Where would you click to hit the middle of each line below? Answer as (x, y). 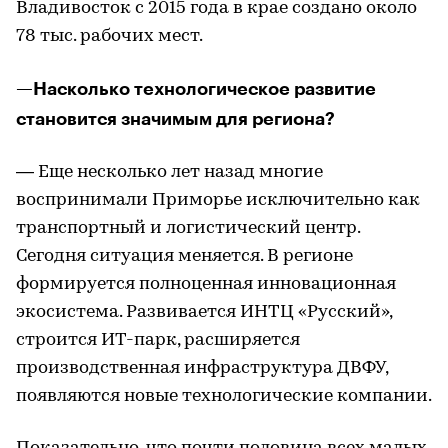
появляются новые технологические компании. (224, 396)
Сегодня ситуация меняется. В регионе (184, 256)
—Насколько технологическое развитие (196, 89)
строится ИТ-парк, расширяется (158, 340)
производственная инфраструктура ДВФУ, (202, 368)
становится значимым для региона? (175, 119)
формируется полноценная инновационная (206, 284)
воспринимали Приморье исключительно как (218, 200)
